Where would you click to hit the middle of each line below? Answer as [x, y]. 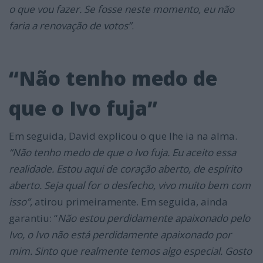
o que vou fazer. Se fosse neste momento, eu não [122, 9]
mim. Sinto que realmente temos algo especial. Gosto [130, 251]
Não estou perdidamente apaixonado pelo [154, 218]
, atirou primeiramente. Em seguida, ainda [129, 202]
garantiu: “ [33, 218]
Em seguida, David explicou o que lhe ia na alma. [123, 136]
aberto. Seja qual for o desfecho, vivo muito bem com [130, 186]
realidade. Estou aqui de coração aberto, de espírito [125, 169]
